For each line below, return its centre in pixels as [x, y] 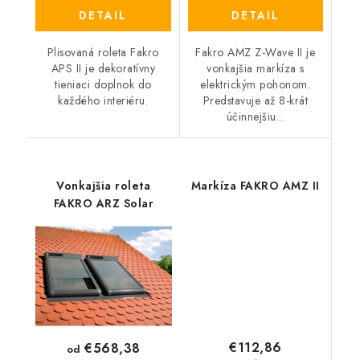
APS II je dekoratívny [103, 68]
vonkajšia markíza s [256, 68]
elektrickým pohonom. [256, 84]
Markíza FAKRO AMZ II [255, 185]
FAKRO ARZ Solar [103, 203]
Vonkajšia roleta [104, 185]
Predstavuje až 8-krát [255, 100]
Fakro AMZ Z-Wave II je [256, 52]
